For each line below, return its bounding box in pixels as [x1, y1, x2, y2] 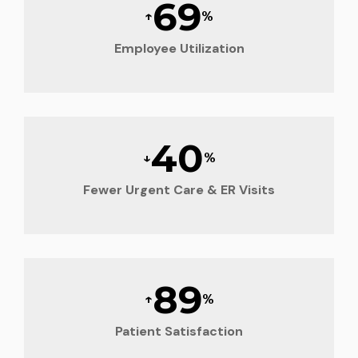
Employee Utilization [113, 39, 245, 57]
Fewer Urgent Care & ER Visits [83, 181, 275, 198]
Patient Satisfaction [115, 322, 243, 340]
